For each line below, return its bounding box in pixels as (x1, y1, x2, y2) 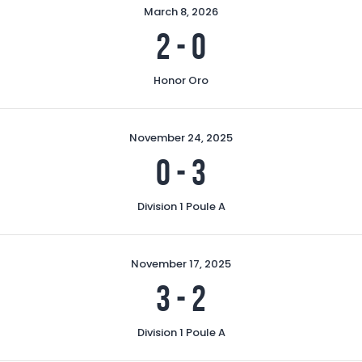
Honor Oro (154, 72, 208, 88)
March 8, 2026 (144, 3, 218, 19)
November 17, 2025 (131, 255, 231, 271)
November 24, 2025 (129, 129, 233, 145)
